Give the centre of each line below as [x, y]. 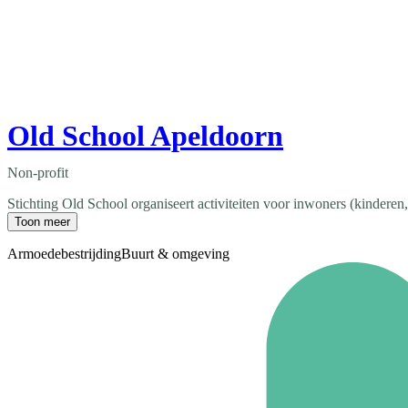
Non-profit [38, 173]
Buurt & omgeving [175, 254]
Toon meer [42, 222]
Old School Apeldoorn [145, 136]
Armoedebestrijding [64, 254]
